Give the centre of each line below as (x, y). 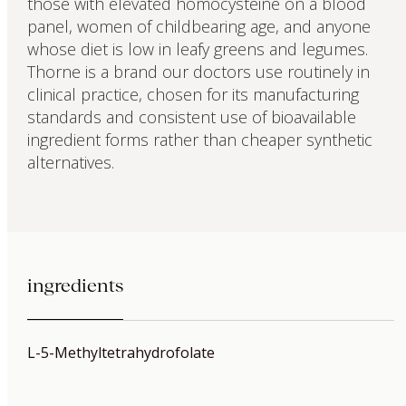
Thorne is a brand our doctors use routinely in (198, 72)
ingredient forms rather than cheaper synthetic (199, 140)
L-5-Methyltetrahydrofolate (121, 353)
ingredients (75, 286)
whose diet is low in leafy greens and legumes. (197, 49)
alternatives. (70, 163)
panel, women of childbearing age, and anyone (198, 27)
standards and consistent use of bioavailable (191, 117)
